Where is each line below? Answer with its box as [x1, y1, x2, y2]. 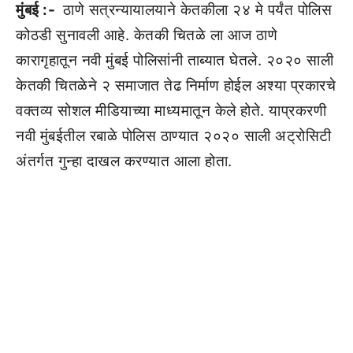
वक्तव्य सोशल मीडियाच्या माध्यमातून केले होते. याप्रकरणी [16, 102, 326, 120]
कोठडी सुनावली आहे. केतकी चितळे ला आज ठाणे [16, 26, 277, 44]
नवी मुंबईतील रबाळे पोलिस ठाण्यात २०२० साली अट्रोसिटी [16, 127, 332, 145]
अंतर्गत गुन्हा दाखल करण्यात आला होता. [16, 152, 232, 170]
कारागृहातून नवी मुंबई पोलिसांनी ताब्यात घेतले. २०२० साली [16, 51, 333, 69]
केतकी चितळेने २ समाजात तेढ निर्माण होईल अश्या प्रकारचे [16, 76, 336, 95]
